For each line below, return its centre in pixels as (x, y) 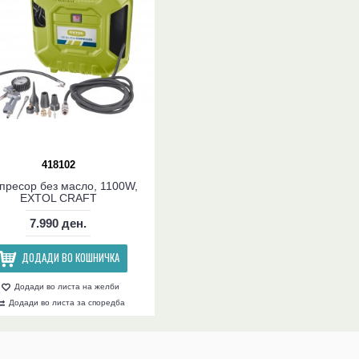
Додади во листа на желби (67, 287)
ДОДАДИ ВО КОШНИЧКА (71, 258)
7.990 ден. (58, 224)
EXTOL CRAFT (58, 198)
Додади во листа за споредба (67, 303)
